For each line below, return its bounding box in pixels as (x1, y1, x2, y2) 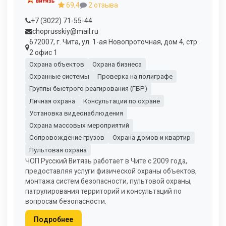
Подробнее (33, 215, 73, 223)
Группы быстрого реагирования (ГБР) (29, 85, 147, 93)
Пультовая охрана (29, 146, 87, 154)
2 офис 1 (29, 48, 58, 56)
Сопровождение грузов (29, 134, 104, 142)
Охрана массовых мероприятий (29, 122, 129, 130)
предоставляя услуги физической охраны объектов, (25, 167, 197, 176)
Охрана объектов (29, 60, 84, 68)
